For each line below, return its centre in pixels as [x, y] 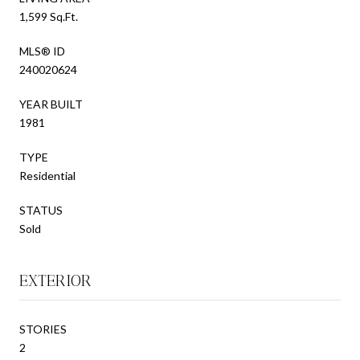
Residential [47, 175]
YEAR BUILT [51, 104]
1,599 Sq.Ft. [49, 16]
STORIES [43, 329]
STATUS [41, 210]
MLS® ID [42, 51]
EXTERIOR [55, 280]
